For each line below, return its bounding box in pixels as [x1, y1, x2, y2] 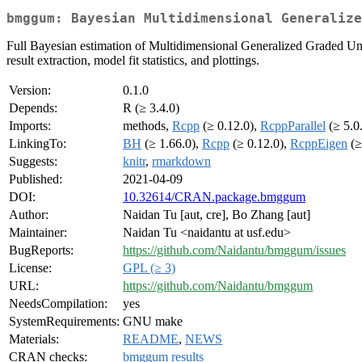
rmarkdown [152, 154, 211, 169]
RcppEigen [290, 137, 347, 151]
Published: [9, 172, 62, 187]
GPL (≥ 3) [123, 261, 175, 276]
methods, [123, 119, 172, 133]
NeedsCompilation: [9, 297, 107, 311]
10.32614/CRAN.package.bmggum [123, 190, 305, 204]
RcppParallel [260, 119, 326, 133]
